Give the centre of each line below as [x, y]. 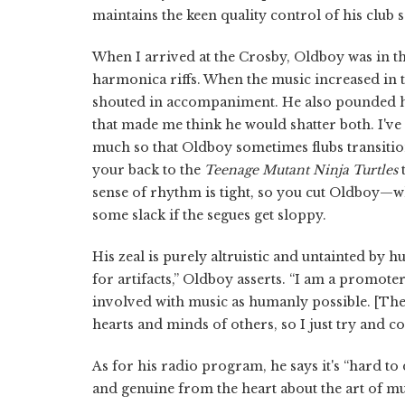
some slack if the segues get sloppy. [209, 215]
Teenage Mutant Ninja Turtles [301, 170]
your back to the [148, 170]
